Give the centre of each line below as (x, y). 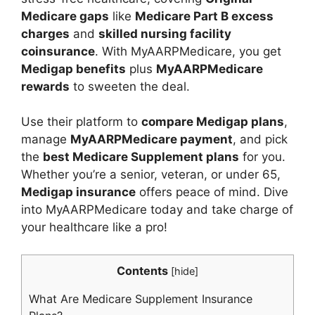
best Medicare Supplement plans (141, 157)
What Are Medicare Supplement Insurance (141, 298)
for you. (262, 157)
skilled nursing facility (165, 33)
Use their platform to (81, 122)
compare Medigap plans (213, 122)
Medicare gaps (65, 16)
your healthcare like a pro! (94, 227)
